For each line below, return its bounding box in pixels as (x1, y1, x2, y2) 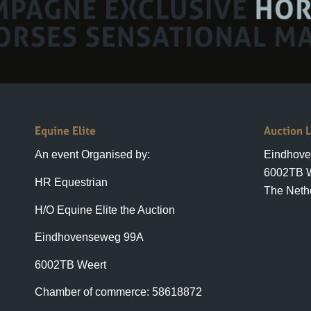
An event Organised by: (35, 128, 150, 140)
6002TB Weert (35, 237, 106, 250)
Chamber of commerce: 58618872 (35, 265, 202, 278)
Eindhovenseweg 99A (35, 210, 144, 223)
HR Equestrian (35, 155, 108, 167)
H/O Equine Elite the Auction (35, 183, 175, 195)
